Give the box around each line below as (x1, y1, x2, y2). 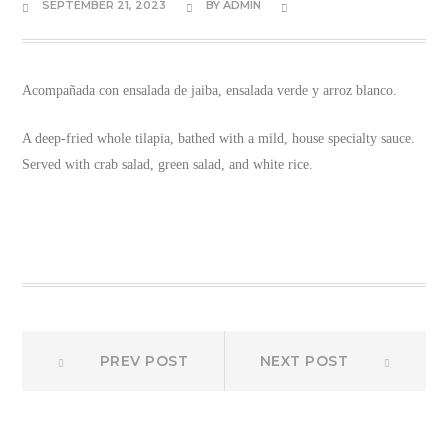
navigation (21, 383, 185, 420)
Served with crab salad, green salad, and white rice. (22, 156, 314, 172)
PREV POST (99, 351, 189, 370)
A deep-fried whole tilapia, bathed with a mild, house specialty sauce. (22, 130, 416, 146)
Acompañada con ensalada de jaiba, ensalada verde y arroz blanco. (22, 82, 398, 98)
